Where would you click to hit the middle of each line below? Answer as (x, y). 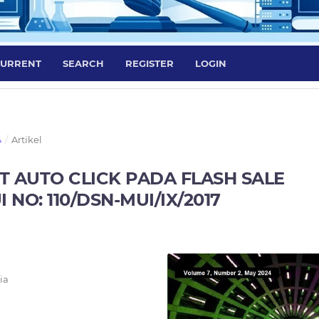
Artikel (26, 140)
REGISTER (150, 64)
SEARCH (83, 64)
